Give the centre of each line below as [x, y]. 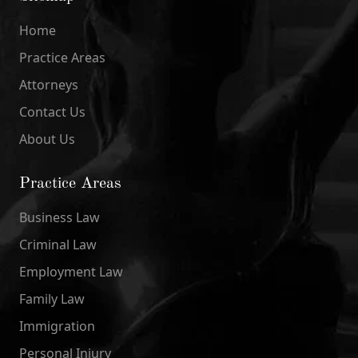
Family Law [52, 298]
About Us [47, 139]
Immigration [57, 326]
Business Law [60, 217]
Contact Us [52, 111]
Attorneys [49, 84]
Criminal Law [58, 244]
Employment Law [71, 271]
